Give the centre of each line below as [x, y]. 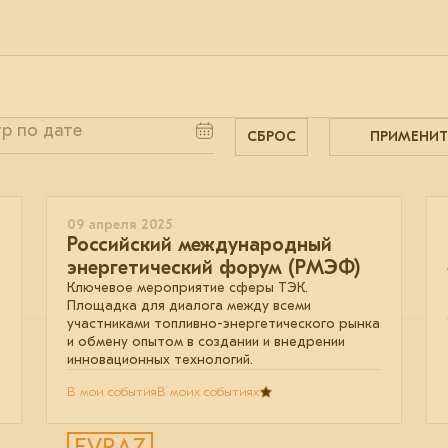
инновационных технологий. [160, 359]
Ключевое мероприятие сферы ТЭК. [187, 287]
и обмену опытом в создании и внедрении [206, 341]
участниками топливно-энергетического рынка [223, 323]
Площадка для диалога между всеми [189, 305]
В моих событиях [208, 391]
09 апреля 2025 [119, 224]
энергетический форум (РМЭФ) [213, 267]
